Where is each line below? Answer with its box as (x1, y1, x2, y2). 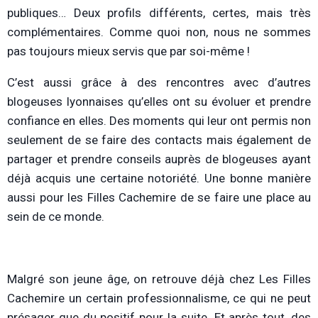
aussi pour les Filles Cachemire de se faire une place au (7, 190, 311, 205)
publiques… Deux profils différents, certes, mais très (7, 6, 311, 21)
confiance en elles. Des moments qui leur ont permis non (7, 114, 311, 128)
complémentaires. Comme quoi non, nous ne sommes (7, 25, 311, 40)
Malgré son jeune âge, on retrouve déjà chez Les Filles (7, 272, 311, 287)
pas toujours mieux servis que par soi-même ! (7, 44, 250, 59)
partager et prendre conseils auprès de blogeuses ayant (7, 152, 311, 167)
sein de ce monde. (7, 209, 104, 224)
